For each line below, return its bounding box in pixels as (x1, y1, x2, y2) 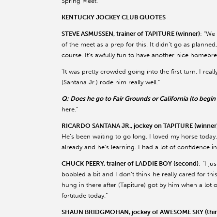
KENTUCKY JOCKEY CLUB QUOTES (62, 13, 166, 21)
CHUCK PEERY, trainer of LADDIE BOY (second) (62, 159, 199, 167)
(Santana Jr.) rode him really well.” (62, 78, 160, 86)
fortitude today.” (62, 191, 108, 199)
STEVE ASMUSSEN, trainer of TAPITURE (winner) (62, 30, 200, 37)
